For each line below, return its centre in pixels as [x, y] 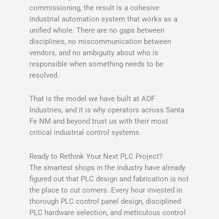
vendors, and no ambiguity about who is [94, 53]
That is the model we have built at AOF [92, 99]
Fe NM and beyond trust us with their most [99, 121]
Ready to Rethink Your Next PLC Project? [96, 156]
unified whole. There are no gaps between [97, 30]
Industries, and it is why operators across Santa [107, 110]
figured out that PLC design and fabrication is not [109, 179]
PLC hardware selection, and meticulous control [108, 212]
